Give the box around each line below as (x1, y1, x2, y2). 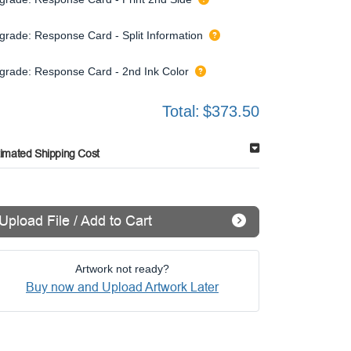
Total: (162, 103, 200, 121)
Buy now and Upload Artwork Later (26, 278, 219, 296)
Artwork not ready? (75, 262, 169, 276)
